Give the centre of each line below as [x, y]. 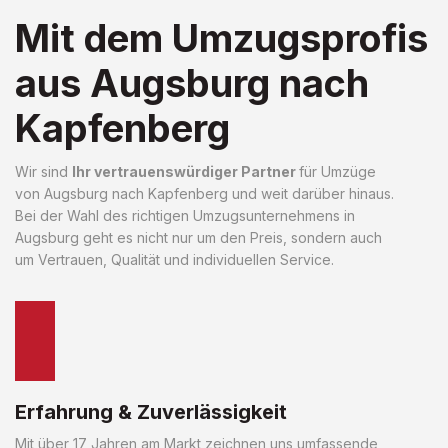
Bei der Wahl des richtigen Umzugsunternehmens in [185, 215]
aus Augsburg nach [192, 82]
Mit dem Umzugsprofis [221, 37]
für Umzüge [337, 171]
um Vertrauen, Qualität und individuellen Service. [174, 259]
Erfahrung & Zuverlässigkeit [151, 411]
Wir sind [43, 171]
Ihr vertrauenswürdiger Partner [185, 171]
